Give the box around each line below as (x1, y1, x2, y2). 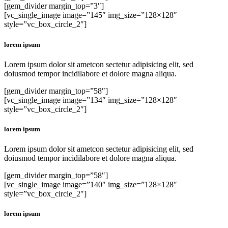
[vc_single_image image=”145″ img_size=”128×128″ (4, 11, 177, 20)
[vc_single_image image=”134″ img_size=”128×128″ (4, 95, 177, 104)
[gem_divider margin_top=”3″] (4, 2, 104, 11)
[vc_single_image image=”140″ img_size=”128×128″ (4, 180, 177, 189)
